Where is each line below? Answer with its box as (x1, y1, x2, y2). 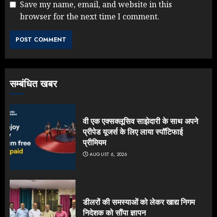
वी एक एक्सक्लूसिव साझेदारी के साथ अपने (83, 116, 198, 127)
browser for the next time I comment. (20, 11, 159, 22)
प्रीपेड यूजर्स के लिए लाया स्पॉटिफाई (83, 126, 183, 138)
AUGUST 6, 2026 (89, 151, 127, 158)
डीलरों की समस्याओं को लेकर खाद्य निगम (83, 197, 195, 208)
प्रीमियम (83, 137, 106, 148)
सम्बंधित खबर (10, 77, 57, 92)
